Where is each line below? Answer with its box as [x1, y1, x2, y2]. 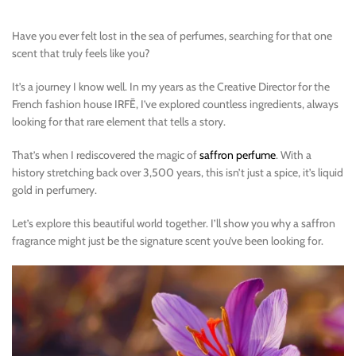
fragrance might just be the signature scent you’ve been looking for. [12, 234, 323, 249]
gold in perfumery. [12, 183, 97, 198]
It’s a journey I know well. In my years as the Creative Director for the [12, 79, 330, 95]
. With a [276, 148, 311, 163]
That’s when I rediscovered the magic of [12, 148, 199, 163]
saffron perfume [199, 148, 276, 163]
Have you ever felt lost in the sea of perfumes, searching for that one [12, 29, 332, 44]
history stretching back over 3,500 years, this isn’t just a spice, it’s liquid [12, 165, 343, 180]
